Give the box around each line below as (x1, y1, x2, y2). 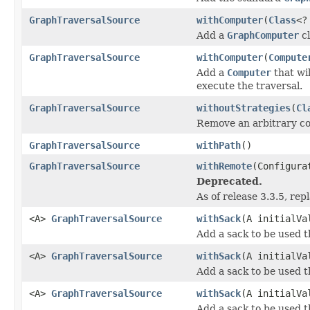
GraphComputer (227, 29, 299, 41)
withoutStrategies (197, 102, 291, 113)
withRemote (197, 160, 252, 172)
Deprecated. (197, 175, 262, 187)
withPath (197, 139, 241, 151)
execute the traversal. (197, 80, 302, 91)
